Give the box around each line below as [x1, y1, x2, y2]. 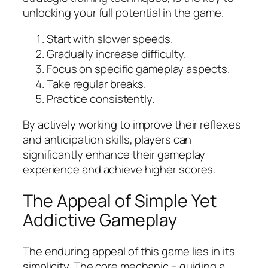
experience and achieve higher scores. [23, 162, 216, 178]
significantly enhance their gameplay [23, 147, 206, 163]
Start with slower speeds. [47, 31, 173, 47]
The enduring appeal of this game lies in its [23, 243, 235, 259]
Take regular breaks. [47, 75, 146, 92]
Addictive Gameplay [23, 208, 178, 232]
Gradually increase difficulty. [47, 45, 186, 62]
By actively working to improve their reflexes [23, 117, 241, 133]
